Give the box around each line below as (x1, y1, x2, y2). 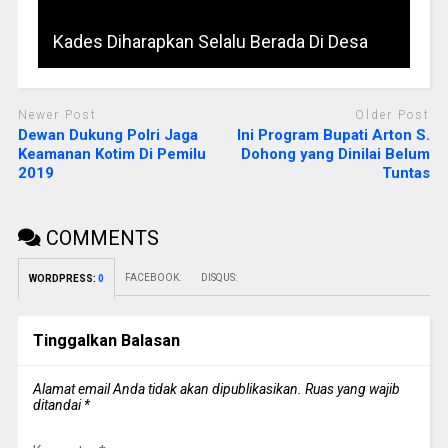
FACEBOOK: (124, 272, 181, 284)
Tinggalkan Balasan (32, 331, 180, 351)
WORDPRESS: (28, 273, 98, 285)
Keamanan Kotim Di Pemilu (17, 145, 206, 164)
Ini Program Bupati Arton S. (237, 126, 431, 145)
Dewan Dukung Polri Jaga (17, 126, 198, 145)
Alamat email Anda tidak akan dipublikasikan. (32, 381, 302, 398)
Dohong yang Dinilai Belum (241, 145, 431, 164)
